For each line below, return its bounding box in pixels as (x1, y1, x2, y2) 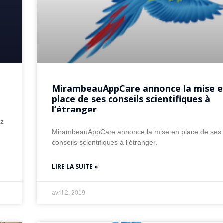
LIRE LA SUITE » (52, 162, 99, 171)
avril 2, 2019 (52, 189, 86, 196)
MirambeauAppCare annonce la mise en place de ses (52, 127, 222, 136)
